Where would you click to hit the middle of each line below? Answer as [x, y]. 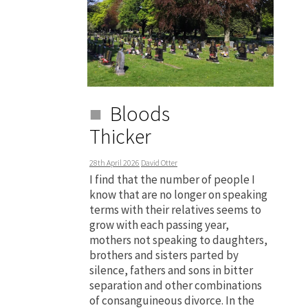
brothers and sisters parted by [164, 255]
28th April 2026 [114, 163]
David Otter [159, 163]
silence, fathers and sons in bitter [171, 271]
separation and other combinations [176, 286]
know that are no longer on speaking [178, 195]
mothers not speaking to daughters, [178, 240]
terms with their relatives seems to [175, 210]
